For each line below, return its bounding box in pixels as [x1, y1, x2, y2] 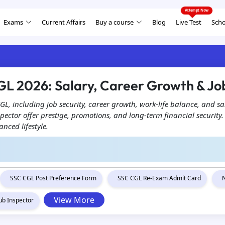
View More [54, 194, 94, 205]
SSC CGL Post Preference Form [10, 174, 96, 182]
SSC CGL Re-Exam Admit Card [118, 174, 201, 182]
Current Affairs [42, 17, 85, 27]
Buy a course [95, 17, 134, 27]
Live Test [176, 17, 201, 27]
